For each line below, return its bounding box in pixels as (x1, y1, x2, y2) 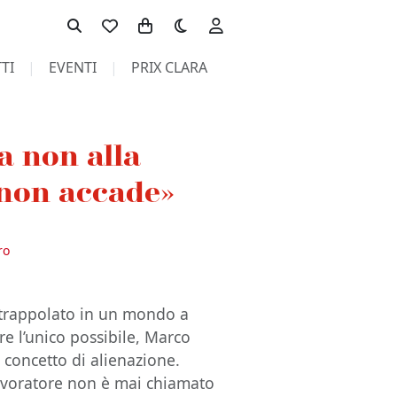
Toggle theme (162, 7, 254, 27)
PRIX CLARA (130, 58, 207, 77)
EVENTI (48, 58, 97, 77)
